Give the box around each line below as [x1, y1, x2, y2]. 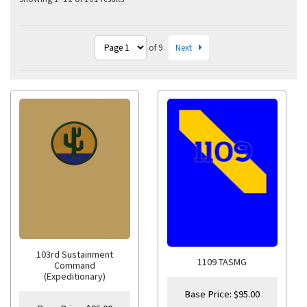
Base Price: [184, 288, 234, 301]
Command [54, 258, 96, 271]
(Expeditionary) [44, 269, 106, 282]
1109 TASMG [197, 255, 247, 268]
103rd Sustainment [36, 247, 114, 260]
